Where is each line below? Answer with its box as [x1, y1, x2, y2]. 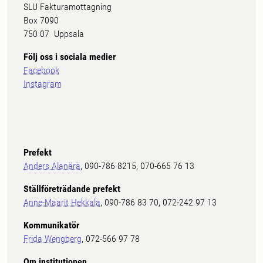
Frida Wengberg [23, 232, 82, 244]
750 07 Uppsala [23, 28, 84, 39]
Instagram [23, 77, 62, 89]
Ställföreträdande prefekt [23, 183, 120, 194]
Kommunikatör [23, 219, 79, 231]
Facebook [23, 64, 59, 76]
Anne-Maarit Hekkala [23, 196, 100, 208]
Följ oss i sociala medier [23, 50, 116, 62]
